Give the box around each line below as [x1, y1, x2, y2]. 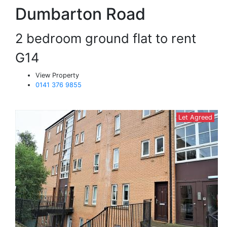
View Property [35, 71, 79, 79]
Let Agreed [178, 113, 212, 121]
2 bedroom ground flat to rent [15, 30, 203, 46]
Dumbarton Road [15, 4, 145, 24]
